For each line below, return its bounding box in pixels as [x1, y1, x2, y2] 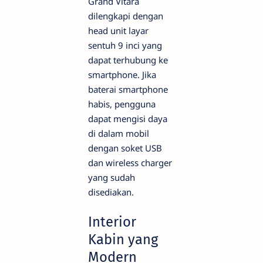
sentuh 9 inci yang [88, 39, 162, 51]
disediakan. [88, 186, 134, 198]
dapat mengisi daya [88, 112, 167, 124]
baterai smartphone [88, 83, 168, 95]
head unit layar [88, 24, 149, 36]
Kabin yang [88, 231, 158, 248]
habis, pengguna [88, 97, 156, 110]
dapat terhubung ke [88, 53, 168, 66]
